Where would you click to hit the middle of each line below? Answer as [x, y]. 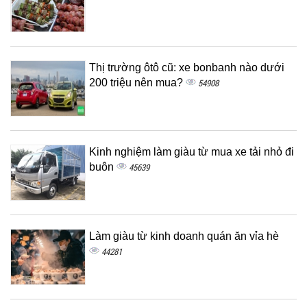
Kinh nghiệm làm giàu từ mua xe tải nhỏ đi [192, 152]
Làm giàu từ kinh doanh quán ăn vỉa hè [184, 236]
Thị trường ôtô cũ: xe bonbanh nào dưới [187, 67]
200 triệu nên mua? [137, 83]
